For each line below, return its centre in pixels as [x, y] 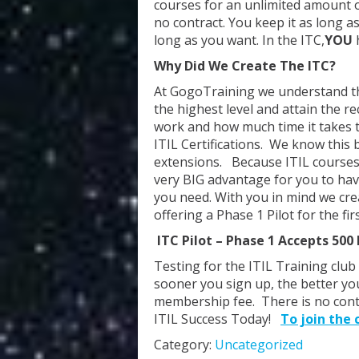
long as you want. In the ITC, [239, 40]
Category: [184, 345]
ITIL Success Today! [217, 319]
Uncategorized [259, 345]
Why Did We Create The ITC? [245, 66]
